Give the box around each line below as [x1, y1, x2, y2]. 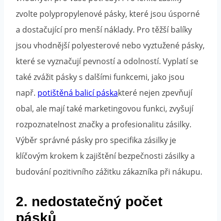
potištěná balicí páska [37, 87, 118, 98]
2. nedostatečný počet [16, 193, 162, 209]
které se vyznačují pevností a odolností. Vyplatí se [16, 55, 198, 67]
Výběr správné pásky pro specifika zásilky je [16, 134, 176, 146]
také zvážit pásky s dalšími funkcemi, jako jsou [16, 71, 184, 82]
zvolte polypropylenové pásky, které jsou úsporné [16, 8, 200, 19]
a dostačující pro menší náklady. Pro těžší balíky [16, 24, 192, 35]
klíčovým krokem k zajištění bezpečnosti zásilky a [16, 150, 195, 161]
